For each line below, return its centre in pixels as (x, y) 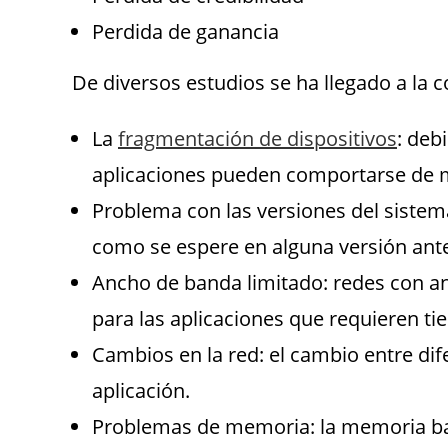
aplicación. (141, 390)
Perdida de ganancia (185, 31)
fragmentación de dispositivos (257, 138)
